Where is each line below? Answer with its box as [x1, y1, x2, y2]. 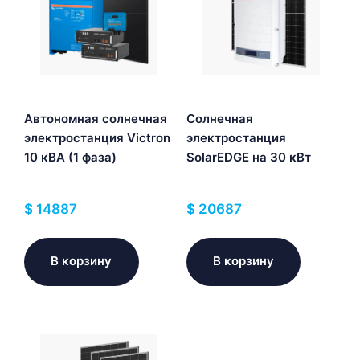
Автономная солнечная [24, 110, 167, 126]
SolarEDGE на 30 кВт [186, 149, 311, 165]
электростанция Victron [24, 129, 170, 145]
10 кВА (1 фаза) [24, 149, 117, 165]
